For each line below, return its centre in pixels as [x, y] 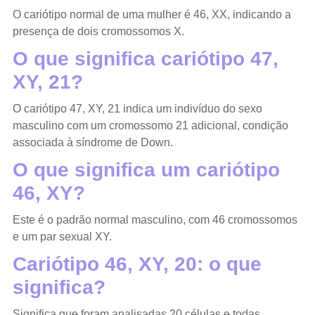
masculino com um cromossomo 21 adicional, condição [150, 125]
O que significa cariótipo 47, [145, 58]
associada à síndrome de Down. [92, 142]
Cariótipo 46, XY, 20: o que [137, 264]
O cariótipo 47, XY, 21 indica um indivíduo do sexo [137, 108]
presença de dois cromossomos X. [98, 31]
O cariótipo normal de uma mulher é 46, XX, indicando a [152, 14]
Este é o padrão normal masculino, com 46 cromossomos [155, 219]
